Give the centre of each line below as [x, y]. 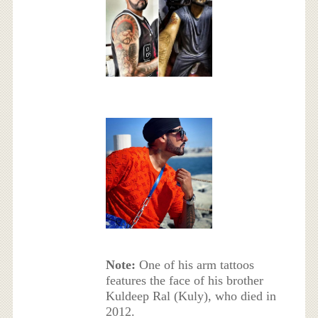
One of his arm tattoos [194, 265]
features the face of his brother [184, 281]
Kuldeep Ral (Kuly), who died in [191, 296]
